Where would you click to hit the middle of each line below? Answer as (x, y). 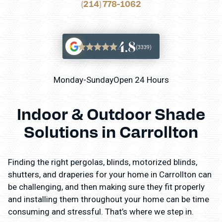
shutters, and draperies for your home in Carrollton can (110, 175)
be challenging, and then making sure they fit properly (106, 187)
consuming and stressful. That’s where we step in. (101, 212)
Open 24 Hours (141, 80)
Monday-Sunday (83, 80)
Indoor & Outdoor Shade (111, 113)
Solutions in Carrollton (111, 131)
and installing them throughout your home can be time (109, 199)
